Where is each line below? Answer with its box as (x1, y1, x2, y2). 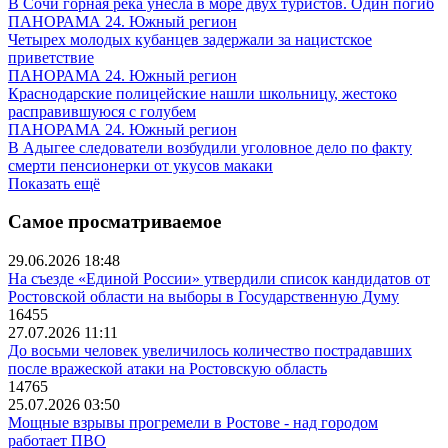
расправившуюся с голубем (8, 102, 196, 120)
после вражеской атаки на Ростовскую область (8, 360, 327, 377)
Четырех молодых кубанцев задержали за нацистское (8, 30, 372, 48)
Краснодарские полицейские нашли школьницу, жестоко (8, 84, 397, 102)
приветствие (8, 48, 94, 66)
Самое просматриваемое (8, 211, 221, 233)
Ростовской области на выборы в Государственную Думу (8, 288, 399, 305)
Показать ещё (8, 174, 100, 192)
